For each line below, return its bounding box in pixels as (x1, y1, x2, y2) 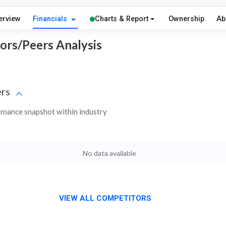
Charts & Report (94, 15, 148, 24)
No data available (82, 149, 136, 158)
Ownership (168, 15, 205, 24)
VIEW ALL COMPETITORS (59, 194, 151, 203)
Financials (32, 15, 69, 24)
